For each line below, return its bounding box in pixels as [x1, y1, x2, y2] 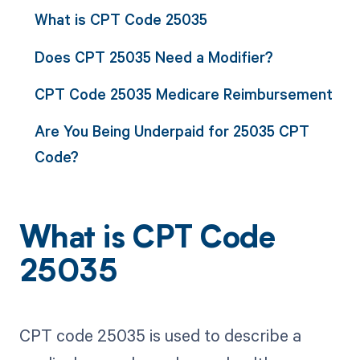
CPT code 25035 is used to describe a [18, 324, 301, 347]
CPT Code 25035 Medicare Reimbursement [34, 83, 333, 104]
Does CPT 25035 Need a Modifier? [34, 46, 273, 67]
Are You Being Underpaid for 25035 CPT [34, 121, 309, 141]
